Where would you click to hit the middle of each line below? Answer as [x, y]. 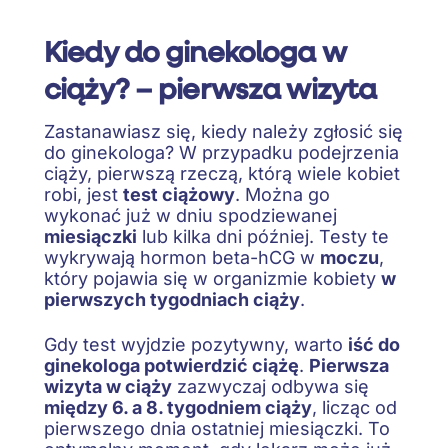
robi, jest [83, 195]
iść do [374, 344]
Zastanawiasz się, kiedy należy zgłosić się [223, 132]
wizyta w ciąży [108, 386]
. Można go [282, 195]
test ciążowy [179, 195]
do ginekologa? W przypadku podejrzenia [221, 153]
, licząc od [354, 407]
